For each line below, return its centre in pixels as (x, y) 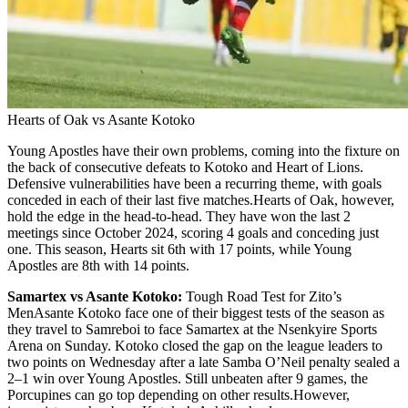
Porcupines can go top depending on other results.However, (178, 394)
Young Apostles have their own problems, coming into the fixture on (204, 150)
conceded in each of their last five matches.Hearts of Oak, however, (201, 199)
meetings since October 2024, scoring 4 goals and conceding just (193, 232)
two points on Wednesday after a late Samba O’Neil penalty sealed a (204, 362)
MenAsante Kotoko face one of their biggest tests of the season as (196, 312)
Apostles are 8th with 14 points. (98, 265)
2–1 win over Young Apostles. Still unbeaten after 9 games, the (188, 378)
